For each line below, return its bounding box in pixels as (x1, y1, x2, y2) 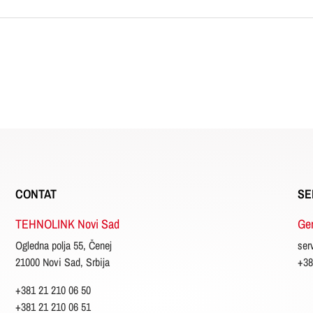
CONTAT (15, 185, 57, 203)
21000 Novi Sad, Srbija (15, 254, 110, 270)
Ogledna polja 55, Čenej (15, 238, 119, 253)
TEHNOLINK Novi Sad (15, 215, 120, 233)
